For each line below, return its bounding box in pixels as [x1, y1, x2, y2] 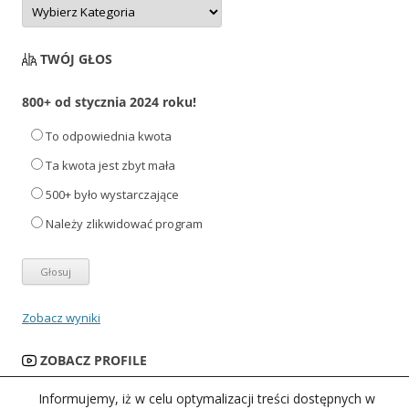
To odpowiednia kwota [46, 128, 172, 145]
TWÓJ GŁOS [40, 50, 112, 68]
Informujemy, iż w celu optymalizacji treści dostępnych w [37, 390, 375, 407]
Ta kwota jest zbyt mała [46, 157, 175, 174]
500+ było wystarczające [46, 186, 179, 204]
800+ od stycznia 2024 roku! [22, 93, 196, 111]
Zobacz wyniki [22, 309, 100, 327]
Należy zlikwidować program [46, 215, 203, 233]
